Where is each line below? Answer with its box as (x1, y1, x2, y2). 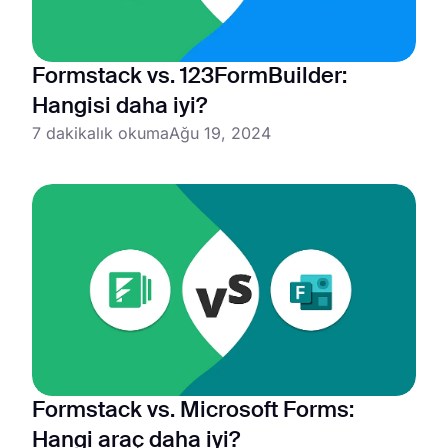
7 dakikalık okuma (32, 123, 169, 144)
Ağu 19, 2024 (169, 123, 271, 144)
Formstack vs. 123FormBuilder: (32, 66, 347, 89)
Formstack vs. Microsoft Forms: (32, 400, 354, 423)
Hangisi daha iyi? (32, 96, 207, 119)
